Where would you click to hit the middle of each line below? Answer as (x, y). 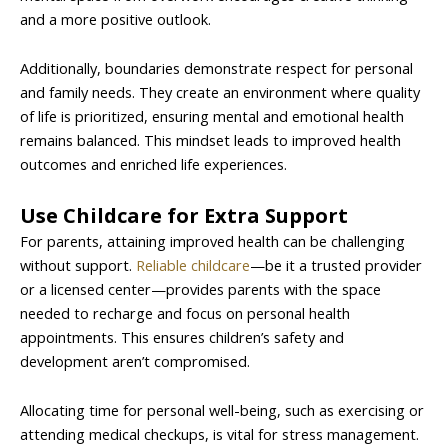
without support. (78, 264)
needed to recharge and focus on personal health (185, 312)
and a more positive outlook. (115, 18)
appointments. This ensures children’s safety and (182, 336)
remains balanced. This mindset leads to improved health (210, 140)
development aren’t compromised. (135, 360)
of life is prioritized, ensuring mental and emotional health (212, 116)
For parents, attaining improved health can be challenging (212, 240)
